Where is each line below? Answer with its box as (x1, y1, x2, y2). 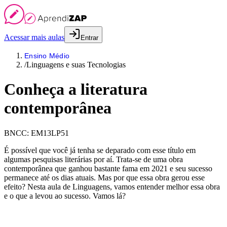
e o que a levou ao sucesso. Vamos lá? (4, 191, 126, 200)
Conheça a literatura (4, 80, 147, 99)
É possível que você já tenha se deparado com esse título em (4, 145, 196, 155)
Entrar (81, 34, 98, 42)
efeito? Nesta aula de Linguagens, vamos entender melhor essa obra (4, 182, 220, 191)
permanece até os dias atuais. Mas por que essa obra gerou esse (4, 173, 205, 182)
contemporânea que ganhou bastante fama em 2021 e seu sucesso (4, 164, 212, 173)
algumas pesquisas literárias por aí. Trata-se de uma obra (4, 155, 183, 164)
